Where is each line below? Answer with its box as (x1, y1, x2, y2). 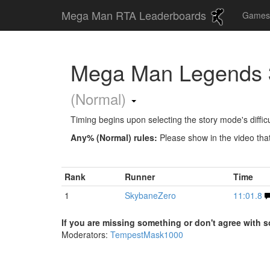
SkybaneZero (125, 189, 176, 201)
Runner (125, 171, 155, 183)
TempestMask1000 (110, 228, 183, 240)
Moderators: (61, 228, 110, 240)
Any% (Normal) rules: (71, 131, 157, 143)
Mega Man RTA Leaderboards (61, 7, 209, 23)
